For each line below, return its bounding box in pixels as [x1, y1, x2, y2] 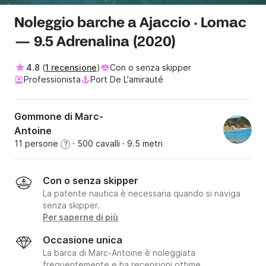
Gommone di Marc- [14, 110, 103, 123]
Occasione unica [43, 234, 122, 246]
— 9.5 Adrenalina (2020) [14, 33, 176, 52]
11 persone [14, 138, 61, 149]
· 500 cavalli [70, 138, 120, 149]
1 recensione [45, 62, 97, 73]
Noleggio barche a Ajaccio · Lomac [14, 14, 246, 33]
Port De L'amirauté [90, 74, 163, 85]
